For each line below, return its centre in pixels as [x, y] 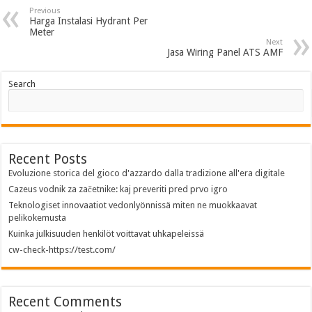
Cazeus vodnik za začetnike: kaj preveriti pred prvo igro [118, 189]
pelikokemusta [38, 218]
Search [22, 84]
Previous [45, 11]
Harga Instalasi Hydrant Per [89, 21]
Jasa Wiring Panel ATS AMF [225, 52]
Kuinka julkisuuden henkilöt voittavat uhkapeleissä [107, 234]
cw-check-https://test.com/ [62, 250]
